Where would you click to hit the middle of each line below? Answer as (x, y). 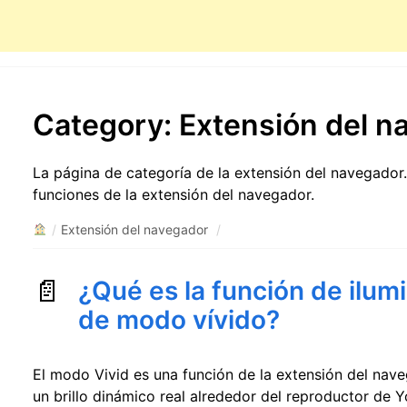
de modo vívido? (179, 320)
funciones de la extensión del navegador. (174, 194)
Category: (106, 125)
